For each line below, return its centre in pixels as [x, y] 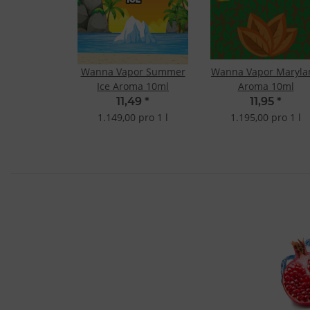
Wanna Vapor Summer [133, 72]
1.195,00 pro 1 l [266, 118]
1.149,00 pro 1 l [133, 118]
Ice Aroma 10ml [133, 86]
